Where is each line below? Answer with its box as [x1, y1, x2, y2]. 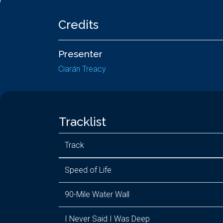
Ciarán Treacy [58, 64, 106, 74]
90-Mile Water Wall [65, 190, 129, 199]
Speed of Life [65, 165, 111, 175]
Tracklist [59, 114, 106, 129]
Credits [58, 17, 99, 32]
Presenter [58, 48, 103, 59]
